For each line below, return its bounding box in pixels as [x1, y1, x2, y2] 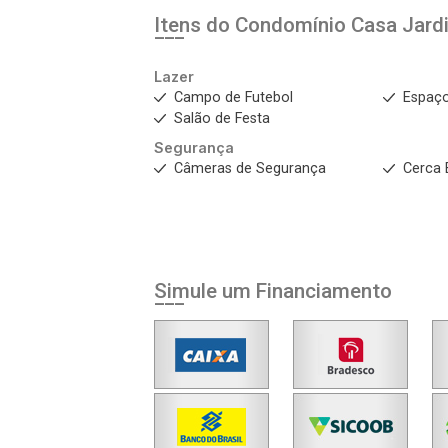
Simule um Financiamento [154, 279, 392, 303]
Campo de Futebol [174, 89, 293, 106]
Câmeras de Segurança [174, 160, 326, 177]
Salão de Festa [174, 110, 270, 127]
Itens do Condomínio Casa [154, 13, 402, 37]
